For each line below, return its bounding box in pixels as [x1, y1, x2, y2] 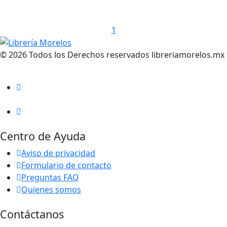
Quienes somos [21, 184, 81, 196]
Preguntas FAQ [21, 172, 79, 183]
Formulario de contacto [21, 160, 111, 171]
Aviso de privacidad [21, 147, 95, 159]
